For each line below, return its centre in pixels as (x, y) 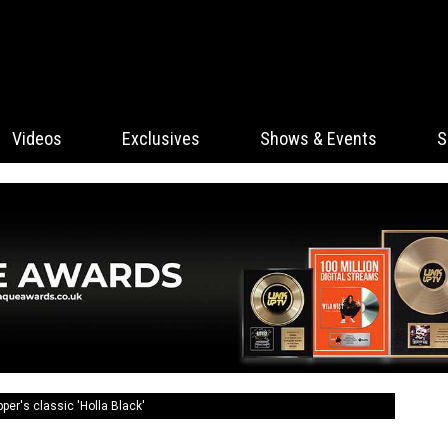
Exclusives (161, 138)
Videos (37, 138)
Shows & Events (318, 138)
